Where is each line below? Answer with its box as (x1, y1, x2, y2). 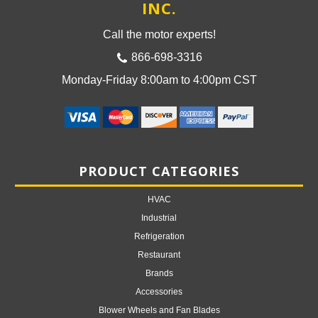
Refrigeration (133, 231, 185, 241)
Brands (145, 268, 173, 278)
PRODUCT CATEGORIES (79, 162, 239, 180)
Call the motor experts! (102, 28, 216, 40)
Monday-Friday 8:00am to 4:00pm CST (61, 73, 257, 86)
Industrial (141, 212, 177, 223)
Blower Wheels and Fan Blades (98, 305, 220, 315)
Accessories (136, 286, 182, 297)
